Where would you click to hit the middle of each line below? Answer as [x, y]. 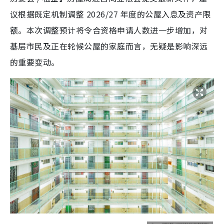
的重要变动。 [35, 62]
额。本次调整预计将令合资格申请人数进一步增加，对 [109, 30]
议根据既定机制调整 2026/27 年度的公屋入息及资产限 [110, 14]
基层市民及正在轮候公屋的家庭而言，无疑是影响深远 [109, 46]
